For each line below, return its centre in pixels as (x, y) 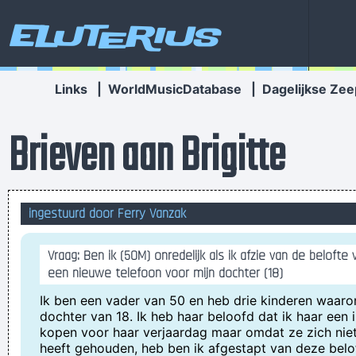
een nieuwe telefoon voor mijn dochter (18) (165, 273)
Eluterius (113, 35)
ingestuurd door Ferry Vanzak (107, 214)
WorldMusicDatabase (175, 89)
